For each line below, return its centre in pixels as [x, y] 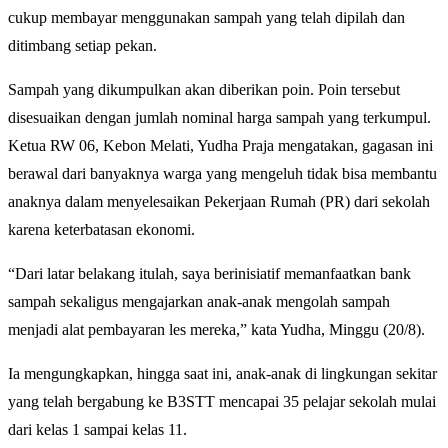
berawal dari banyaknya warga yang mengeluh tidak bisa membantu [222, 173]
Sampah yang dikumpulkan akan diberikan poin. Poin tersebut [204, 89]
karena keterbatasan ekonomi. [101, 229]
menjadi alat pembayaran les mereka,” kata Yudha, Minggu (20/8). [216, 329]
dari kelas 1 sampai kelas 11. [97, 429]
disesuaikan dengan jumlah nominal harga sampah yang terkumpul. [219, 117]
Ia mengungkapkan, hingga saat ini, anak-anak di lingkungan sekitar [222, 373]
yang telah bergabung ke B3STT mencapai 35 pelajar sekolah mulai [222, 401]
